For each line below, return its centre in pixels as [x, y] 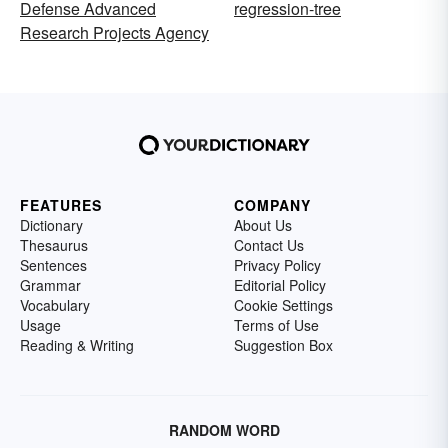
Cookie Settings [283, 305]
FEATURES [61, 205]
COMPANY [272, 205]
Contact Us [269, 245]
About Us [263, 225]
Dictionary [51, 225]
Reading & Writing [77, 345]
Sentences [53, 265]
